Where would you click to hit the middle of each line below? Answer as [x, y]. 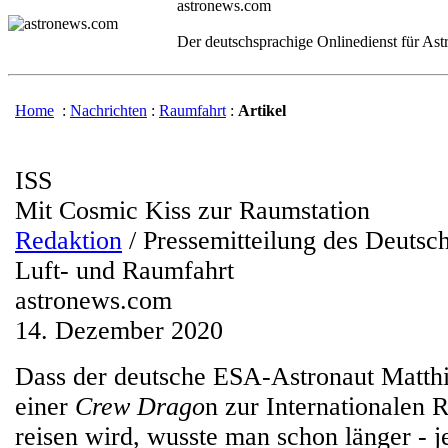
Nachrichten [108, 110]
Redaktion [68, 240]
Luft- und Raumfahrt [124, 270]
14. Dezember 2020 [119, 330]
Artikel [262, 110]
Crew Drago [140, 406]
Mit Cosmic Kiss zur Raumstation [192, 210]
